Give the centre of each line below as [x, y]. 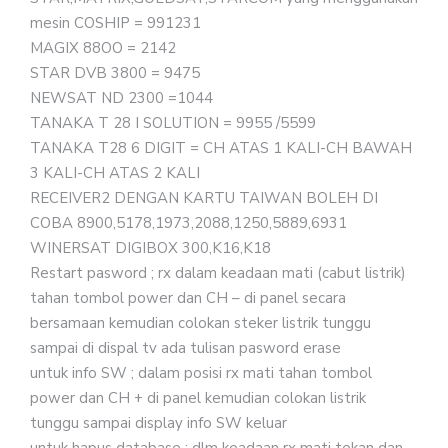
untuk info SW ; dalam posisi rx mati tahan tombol [201, 372]
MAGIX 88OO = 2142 [103, 47]
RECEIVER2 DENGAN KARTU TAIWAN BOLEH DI [204, 197]
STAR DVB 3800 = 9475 [115, 72]
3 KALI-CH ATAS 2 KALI [115, 172]
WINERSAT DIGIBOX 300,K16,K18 [150, 247]
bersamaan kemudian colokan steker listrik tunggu [200, 322]
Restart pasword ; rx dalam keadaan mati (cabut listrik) [218, 272]
